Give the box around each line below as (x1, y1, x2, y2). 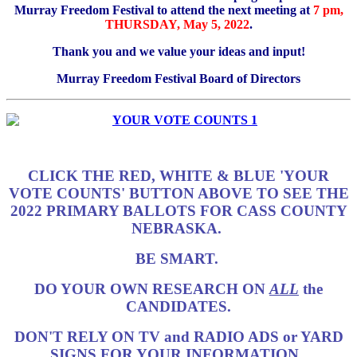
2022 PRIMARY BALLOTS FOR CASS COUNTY (10, 202, 347, 219)
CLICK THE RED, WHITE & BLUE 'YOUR (28, 167, 329, 184)
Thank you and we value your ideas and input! (52, 44, 305, 58)
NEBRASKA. (131, 219, 226, 237)
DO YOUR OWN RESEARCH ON (34, 280, 269, 297)
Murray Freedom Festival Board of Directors (57, 71, 300, 85)
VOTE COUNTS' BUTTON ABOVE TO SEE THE (8, 184, 349, 202)
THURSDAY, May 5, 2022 (104, 17, 249, 31)
